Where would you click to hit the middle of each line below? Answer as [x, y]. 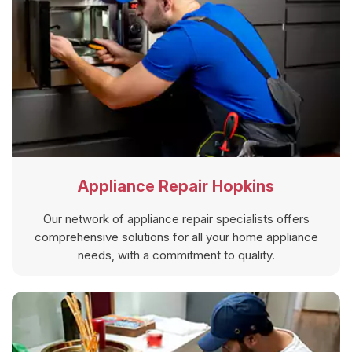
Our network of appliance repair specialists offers [176, 218]
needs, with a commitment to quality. [176, 255]
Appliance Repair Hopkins [176, 186]
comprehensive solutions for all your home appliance [176, 236]
